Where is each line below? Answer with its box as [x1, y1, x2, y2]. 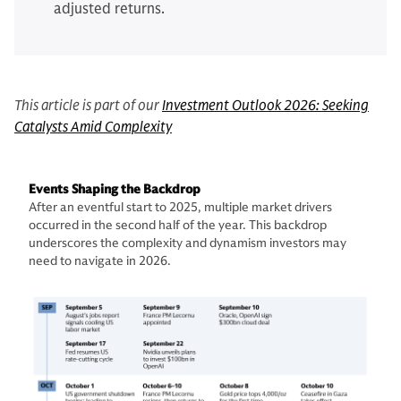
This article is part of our [14, 97, 162, 115]
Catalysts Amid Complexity [14, 118, 172, 136]
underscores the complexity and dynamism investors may [29, 235, 346, 251]
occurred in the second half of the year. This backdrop [29, 218, 327, 233]
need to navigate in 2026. [29, 253, 171, 269]
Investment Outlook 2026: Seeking [162, 97, 369, 115]
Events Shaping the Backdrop [29, 182, 200, 197]
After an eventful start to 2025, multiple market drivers [29, 200, 332, 215]
